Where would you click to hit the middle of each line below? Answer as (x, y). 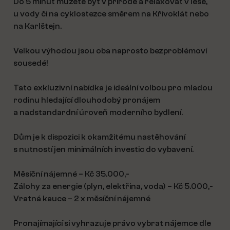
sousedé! (31, 63)
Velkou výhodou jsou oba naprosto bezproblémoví (110, 51)
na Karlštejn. (37, 26)
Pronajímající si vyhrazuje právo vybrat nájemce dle (112, 223)
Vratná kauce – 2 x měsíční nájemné (82, 199)
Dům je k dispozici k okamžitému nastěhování (99, 137)
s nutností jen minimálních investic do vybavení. (103, 149)
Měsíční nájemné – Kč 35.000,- (71, 174)
